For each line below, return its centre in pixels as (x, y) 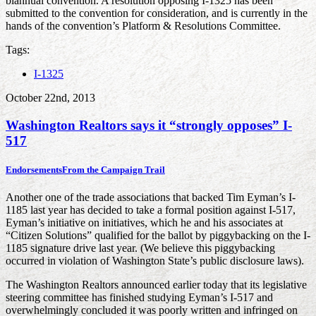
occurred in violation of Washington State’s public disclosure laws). (155, 261)
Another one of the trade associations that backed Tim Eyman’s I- (151, 197)
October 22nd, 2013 (50, 98)
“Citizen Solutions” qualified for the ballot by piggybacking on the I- (158, 236)
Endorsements (34, 170)
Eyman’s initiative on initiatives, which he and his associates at (144, 223)
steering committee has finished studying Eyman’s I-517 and (139, 298)
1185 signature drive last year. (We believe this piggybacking (140, 248)
